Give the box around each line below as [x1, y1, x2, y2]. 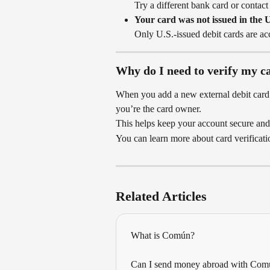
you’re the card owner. [116, 104, 201, 115]
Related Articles [116, 189, 207, 204]
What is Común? [131, 230, 195, 241]
